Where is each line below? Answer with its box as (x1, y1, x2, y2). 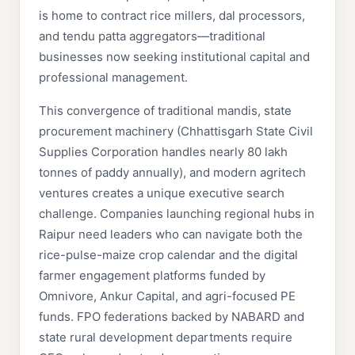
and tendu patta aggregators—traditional (39, 29, 265, 44)
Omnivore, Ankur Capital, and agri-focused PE (39, 288, 296, 303)
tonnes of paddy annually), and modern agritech (39, 165, 306, 180)
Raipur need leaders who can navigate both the (39, 227, 303, 242)
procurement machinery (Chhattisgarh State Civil (39, 124, 313, 139)
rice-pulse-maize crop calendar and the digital (39, 247, 298, 262)
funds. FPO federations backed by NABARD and (39, 309, 304, 324)
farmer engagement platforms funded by (39, 268, 265, 283)
